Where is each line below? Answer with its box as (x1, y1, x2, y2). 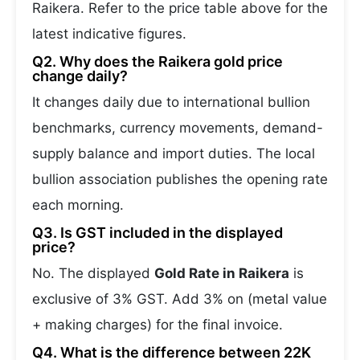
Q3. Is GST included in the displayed (32, 224, 283, 241)
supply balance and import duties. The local (32, 145, 315, 162)
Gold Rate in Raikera (154, 265, 289, 281)
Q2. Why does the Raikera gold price (32, 53, 283, 70)
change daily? (32, 67, 128, 84)
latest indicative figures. (32, 26, 186, 42)
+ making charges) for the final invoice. (32, 317, 283, 333)
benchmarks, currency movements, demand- (32, 120, 323, 136)
